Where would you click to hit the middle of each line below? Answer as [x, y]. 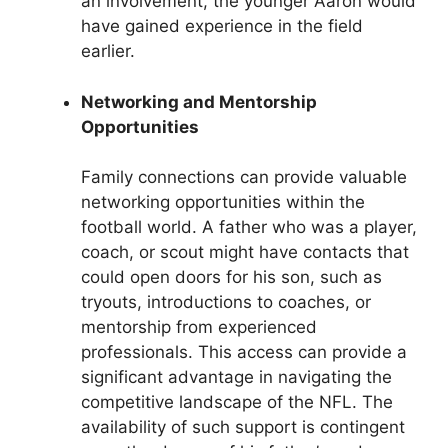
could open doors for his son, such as [231, 277]
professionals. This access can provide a [244, 352]
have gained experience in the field [222, 26]
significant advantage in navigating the [236, 377]
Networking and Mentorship [199, 101]
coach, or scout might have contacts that [245, 252]
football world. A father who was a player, [249, 227]
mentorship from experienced [199, 327]
